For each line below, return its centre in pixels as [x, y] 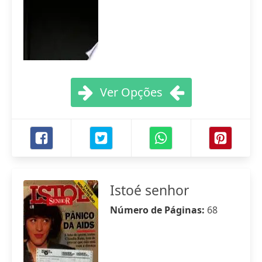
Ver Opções [131, 92]
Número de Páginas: [158, 210]
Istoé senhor [150, 190]
